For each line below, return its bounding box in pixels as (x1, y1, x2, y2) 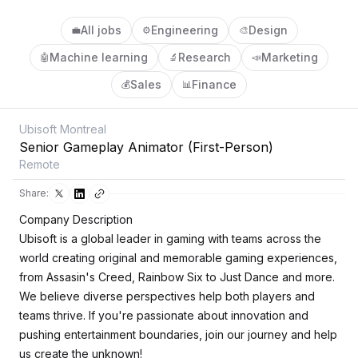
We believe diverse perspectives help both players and (19, 289, 315, 303)
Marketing (261, 50, 318, 64)
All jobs (80, 23, 121, 37)
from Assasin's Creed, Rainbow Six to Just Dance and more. (19, 270, 335, 284)
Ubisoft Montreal (19, 122, 106, 136)
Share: (19, 187, 49, 199)
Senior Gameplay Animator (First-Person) (19, 139, 273, 155)
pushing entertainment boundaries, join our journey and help (19, 328, 337, 341)
